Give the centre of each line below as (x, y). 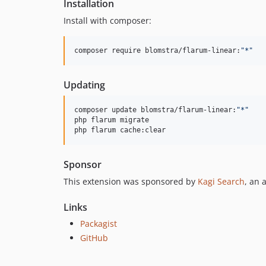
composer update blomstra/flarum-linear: (155, 110)
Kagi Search (221, 182)
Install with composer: (107, 21)
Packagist (99, 224)
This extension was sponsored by (131, 182)
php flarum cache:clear (120, 130)
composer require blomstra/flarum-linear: (157, 51)
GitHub (94, 237)
